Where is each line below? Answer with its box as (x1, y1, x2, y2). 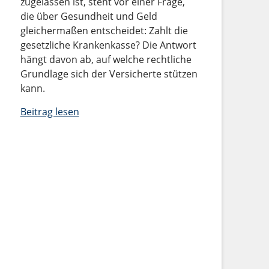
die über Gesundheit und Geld (20, 9, 157, 23)
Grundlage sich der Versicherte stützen (20, 67, 198, 80)
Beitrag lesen (20, 104, 79, 118)
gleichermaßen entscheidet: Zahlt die (20, 23, 188, 37)
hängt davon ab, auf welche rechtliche (20, 52, 192, 66)
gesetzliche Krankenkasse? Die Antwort (20, 38, 196, 52)
